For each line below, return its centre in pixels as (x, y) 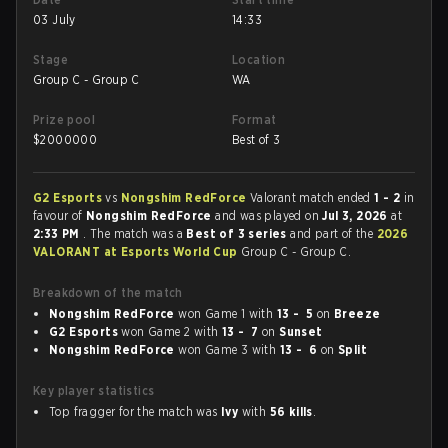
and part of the (333, 233)
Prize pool (64, 119)
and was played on (269, 215)
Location (259, 59)
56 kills (291, 411)
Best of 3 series (238, 233)
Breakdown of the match (108, 292)
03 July (54, 19)
